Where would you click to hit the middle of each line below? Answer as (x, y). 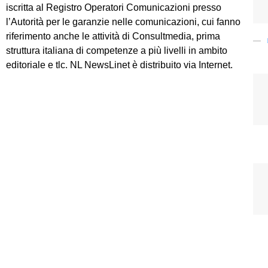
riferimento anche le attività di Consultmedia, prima (113, 36)
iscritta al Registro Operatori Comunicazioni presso (114, 8)
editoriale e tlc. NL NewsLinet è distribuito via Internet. (119, 65)
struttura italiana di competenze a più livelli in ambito (117, 51)
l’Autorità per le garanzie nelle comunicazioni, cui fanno (123, 22)
